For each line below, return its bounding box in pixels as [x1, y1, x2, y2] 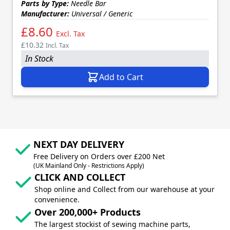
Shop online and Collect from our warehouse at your [34, 184, 215, 194]
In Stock [25, 52, 53, 64]
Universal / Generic [69, 8, 132, 18]
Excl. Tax [56, 28, 85, 39]
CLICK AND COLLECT [34, 170, 125, 183]
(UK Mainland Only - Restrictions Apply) [33, 161, 145, 170]
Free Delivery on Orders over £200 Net [33, 151, 165, 161]
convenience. [34, 194, 80, 204]
